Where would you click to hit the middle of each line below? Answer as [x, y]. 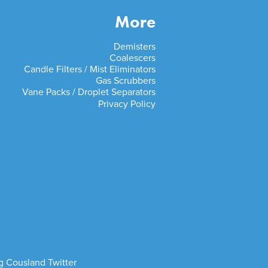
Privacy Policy [127, 104]
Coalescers [132, 58]
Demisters [134, 47]
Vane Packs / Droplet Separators [89, 92]
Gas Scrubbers [125, 81]
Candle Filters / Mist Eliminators [89, 70]
